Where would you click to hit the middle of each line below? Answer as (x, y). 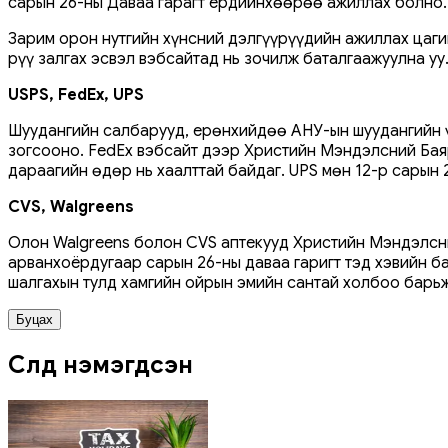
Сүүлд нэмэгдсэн (100, 364)
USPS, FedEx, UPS (76, 94)
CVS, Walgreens (71, 206)
